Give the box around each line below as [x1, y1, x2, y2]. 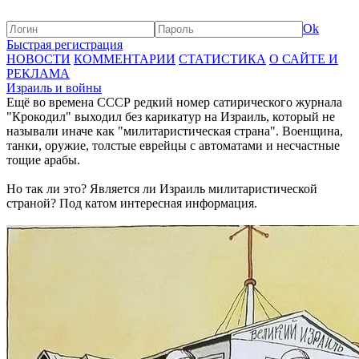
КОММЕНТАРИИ [74, 52, 175, 66]
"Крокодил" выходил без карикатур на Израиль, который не [6, 110, 335, 123]
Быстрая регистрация [6, 38, 123, 51]
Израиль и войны [6, 81, 102, 95]
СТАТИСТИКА [179, 52, 266, 66]
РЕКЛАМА [6, 67, 70, 80]
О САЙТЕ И [269, 52, 338, 66]
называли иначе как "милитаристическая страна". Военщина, [6, 124, 343, 138]
